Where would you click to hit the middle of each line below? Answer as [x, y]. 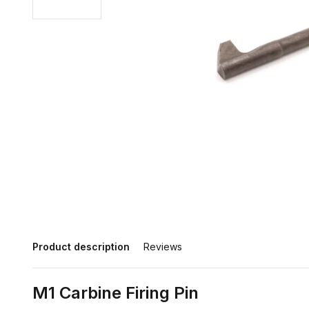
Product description [81, 247]
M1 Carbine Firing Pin [116, 293]
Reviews [163, 247]
